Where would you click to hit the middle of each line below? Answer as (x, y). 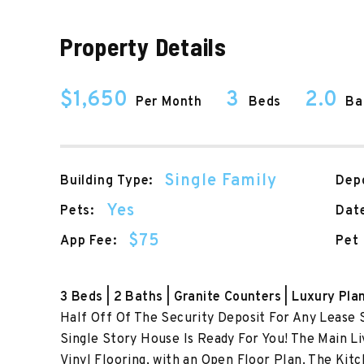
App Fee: (88, 241)
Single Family (221, 181)
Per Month (169, 102)
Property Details (143, 46)
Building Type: (106, 181)
